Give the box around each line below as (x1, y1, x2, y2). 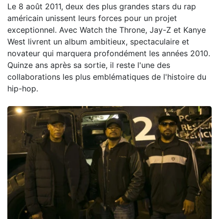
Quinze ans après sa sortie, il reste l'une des (7, 60, 170, 70)
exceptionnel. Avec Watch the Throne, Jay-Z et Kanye (7, 24, 206, 35)
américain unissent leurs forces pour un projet (7, 13, 177, 23)
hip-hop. (7, 83, 38, 93)
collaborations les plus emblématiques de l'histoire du (7, 71, 206, 82)
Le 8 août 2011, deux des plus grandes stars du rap (7, 1, 196, 11)
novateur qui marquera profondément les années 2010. (7, 48, 210, 58)
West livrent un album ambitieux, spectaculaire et (7, 36, 189, 46)
